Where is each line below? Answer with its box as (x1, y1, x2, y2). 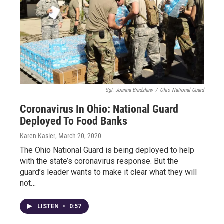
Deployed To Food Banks (20, 115, 127, 127)
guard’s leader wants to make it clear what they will (20, 167, 197, 177)
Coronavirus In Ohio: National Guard (20, 103, 178, 115)
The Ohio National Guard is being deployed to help (20, 145, 194, 155)
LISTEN (37, 203, 60, 210)
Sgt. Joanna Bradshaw (105, 87, 153, 93)
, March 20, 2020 (55, 132, 101, 140)
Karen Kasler (20, 132, 55, 140)
